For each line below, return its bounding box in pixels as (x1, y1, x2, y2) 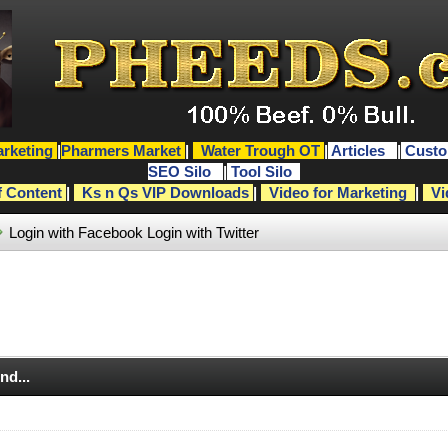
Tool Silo (230, 163, 296, 180)
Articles (330, 142, 389, 159)
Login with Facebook (8, 224, 143, 241)
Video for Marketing (268, 184, 407, 201)
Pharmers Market (60, 142, 181, 159)
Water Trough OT (200, 142, 320, 159)
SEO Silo (147, 163, 215, 180)
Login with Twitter (146, 224, 259, 241)
